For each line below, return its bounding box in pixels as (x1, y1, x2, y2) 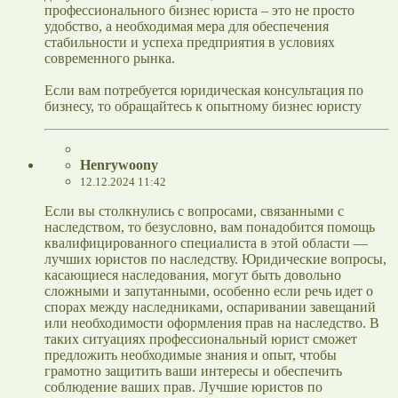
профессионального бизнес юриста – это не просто (44, 3, 354, 19)
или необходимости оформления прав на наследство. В (44, 315, 379, 331)
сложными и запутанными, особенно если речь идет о (44, 283, 373, 299)
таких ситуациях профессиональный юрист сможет (44, 331, 357, 347)
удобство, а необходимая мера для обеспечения (44, 19, 329, 35)
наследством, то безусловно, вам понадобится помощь (44, 219, 375, 235)
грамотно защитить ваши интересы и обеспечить (44, 363, 342, 379)
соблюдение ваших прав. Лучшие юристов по (44, 379, 322, 395)
